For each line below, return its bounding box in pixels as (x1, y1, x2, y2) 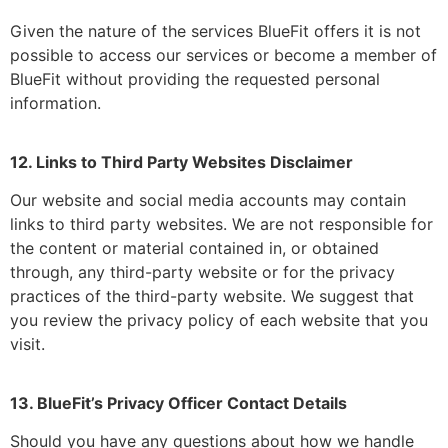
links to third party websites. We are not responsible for (10, 214, 433, 235)
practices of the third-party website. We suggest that (10, 286, 414, 307)
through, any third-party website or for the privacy (10, 262, 395, 283)
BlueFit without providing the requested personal (10, 69, 380, 90)
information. (10, 93, 101, 114)
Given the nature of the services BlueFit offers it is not (10, 21, 421, 42)
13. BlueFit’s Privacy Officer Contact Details (10, 392, 347, 413)
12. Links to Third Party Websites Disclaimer (10, 151, 353, 172)
